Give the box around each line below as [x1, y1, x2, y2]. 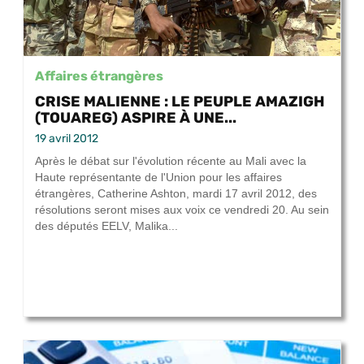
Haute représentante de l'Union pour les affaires [35, 171, 282, 184]
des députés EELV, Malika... [35, 219, 178, 233]
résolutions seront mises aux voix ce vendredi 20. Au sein [35, 203, 329, 217]
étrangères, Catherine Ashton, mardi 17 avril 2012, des [35, 187, 317, 201]
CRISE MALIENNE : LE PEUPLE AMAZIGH [35, 93, 324, 110]
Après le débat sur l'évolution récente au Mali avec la [35, 154, 306, 168]
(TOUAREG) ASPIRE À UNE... [35, 109, 236, 127]
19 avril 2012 [35, 132, 98, 146]
